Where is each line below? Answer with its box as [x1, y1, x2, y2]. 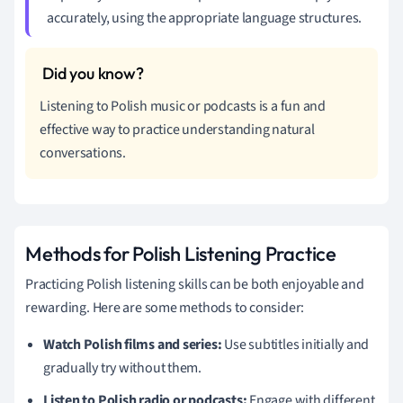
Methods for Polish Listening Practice [25, 240, 336, 266]
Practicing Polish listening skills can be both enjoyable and [25, 273, 364, 294]
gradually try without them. [43, 357, 202, 378]
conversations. [40, 142, 126, 163]
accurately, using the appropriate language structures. [47, 7, 363, 28]
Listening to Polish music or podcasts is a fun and [40, 95, 326, 116]
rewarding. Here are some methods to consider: [25, 297, 305, 318]
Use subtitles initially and [221, 334, 370, 354]
